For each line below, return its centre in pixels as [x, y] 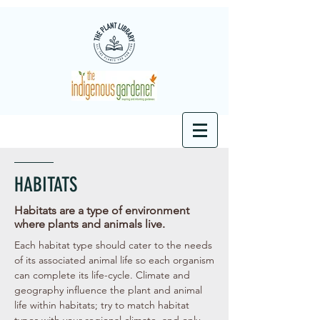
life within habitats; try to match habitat [102, 305]
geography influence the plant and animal [108, 290]
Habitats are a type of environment [102, 210]
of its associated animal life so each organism [114, 260]
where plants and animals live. [90, 224]
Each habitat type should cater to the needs [113, 245]
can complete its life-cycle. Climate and [102, 275]
